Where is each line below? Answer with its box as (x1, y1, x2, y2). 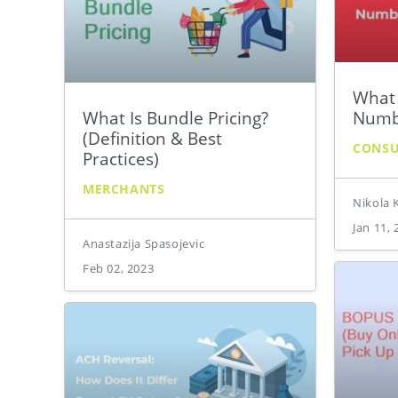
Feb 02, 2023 (83, 259, 155, 276)
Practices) (83, 146, 159, 171)
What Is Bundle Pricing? (83, 105, 268, 130)
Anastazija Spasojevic (83, 235, 205, 251)
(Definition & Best (83, 125, 222, 150)
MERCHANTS (83, 179, 165, 197)
